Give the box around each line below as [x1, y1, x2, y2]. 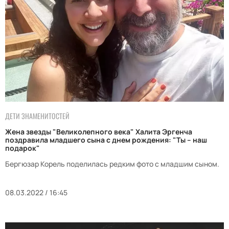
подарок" [5, 143, 40, 153]
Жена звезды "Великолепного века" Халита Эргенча [5, 126, 192, 136]
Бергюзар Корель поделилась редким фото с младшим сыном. [5, 158, 219, 169]
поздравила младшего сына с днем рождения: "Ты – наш [5, 134, 207, 145]
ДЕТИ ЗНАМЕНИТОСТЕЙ [5, 110, 70, 121]
